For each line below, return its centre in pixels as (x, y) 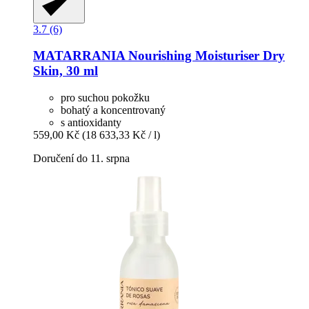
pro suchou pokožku (105, 98)
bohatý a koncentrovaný (113, 110)
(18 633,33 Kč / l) (121, 135)
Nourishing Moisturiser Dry (205, 56)
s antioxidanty (91, 123)
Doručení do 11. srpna (81, 159)
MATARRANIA (79, 56)
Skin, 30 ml (66, 71)
